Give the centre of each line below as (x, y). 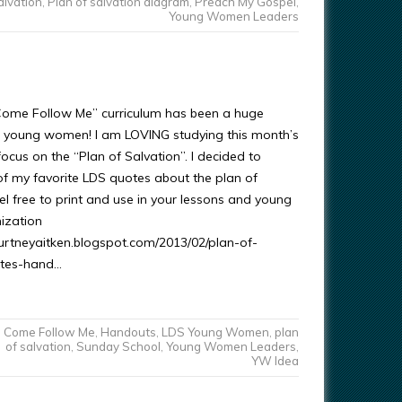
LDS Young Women (215, 332)
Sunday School (118, 346)
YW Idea (275, 360)
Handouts (128, 332)
